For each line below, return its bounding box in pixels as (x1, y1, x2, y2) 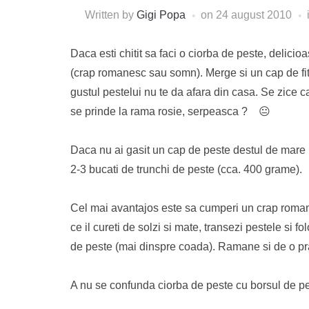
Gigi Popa (136, 9, 186, 21)
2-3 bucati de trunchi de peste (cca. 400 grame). (70, 163, 302, 175)
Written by (84, 9, 137, 21)
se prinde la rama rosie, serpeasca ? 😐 (70, 106, 270, 117)
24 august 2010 (215, 9, 292, 21)
